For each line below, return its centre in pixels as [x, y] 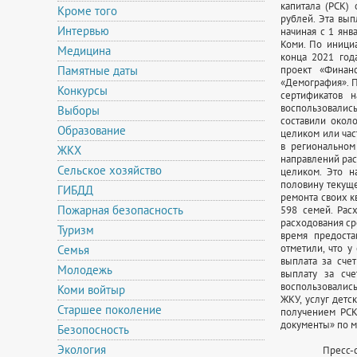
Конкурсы [82, 90]
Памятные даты [98, 71]
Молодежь [85, 270]
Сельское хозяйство [110, 170]
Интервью [83, 31]
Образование [92, 130]
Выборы [78, 110]
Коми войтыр [91, 290]
